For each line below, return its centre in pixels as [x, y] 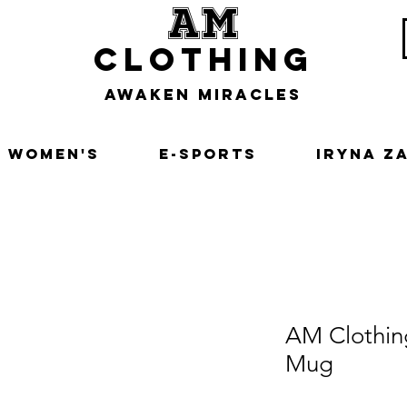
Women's [54, 154]
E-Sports [208, 154]
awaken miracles [203, 94]
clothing [203, 59]
